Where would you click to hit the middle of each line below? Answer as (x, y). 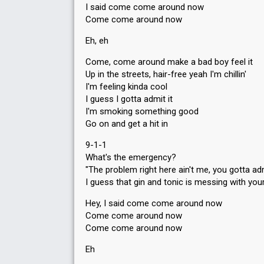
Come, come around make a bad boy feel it (169, 62)
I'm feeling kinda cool (126, 87)
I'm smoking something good (142, 111)
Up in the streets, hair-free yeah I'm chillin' (166, 74)
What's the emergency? (131, 157)
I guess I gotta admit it (129, 99)
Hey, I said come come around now (154, 203)
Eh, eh (97, 41)
